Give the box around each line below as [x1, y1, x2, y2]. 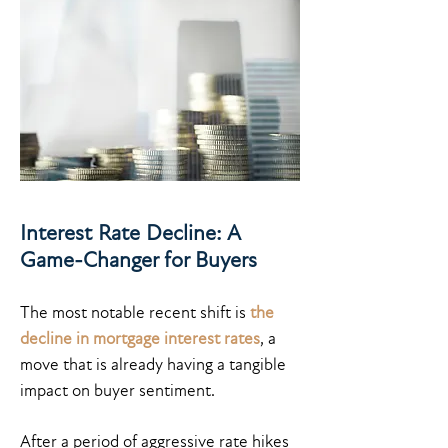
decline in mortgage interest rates [20, 328, 260, 349]
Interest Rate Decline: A [20, 220, 240, 246]
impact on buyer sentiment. [20, 380, 215, 401]
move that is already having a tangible [20, 354, 286, 375]
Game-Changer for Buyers [20, 247, 257, 273]
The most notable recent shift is [20, 302, 250, 323]
